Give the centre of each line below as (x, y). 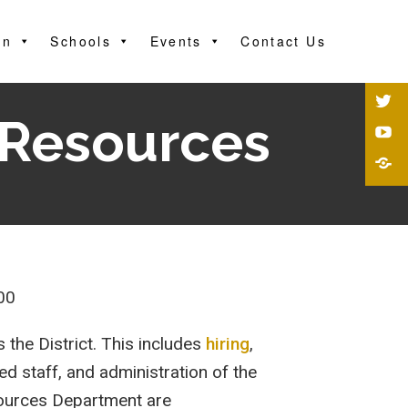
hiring (228, 344)
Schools (81, 41)
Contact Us (283, 41)
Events (176, 41)
